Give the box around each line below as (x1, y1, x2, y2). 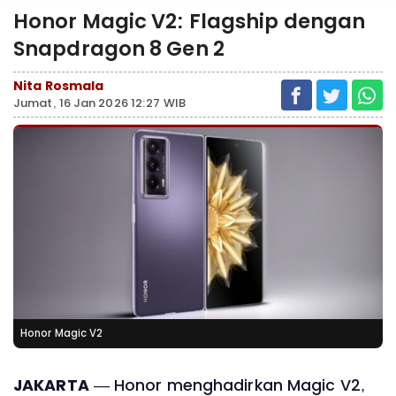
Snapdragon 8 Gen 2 (13, 34, 225, 63)
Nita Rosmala (13, 77, 104, 95)
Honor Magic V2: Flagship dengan (13, 7, 366, 35)
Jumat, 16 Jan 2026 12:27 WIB (13, 95, 186, 111)
